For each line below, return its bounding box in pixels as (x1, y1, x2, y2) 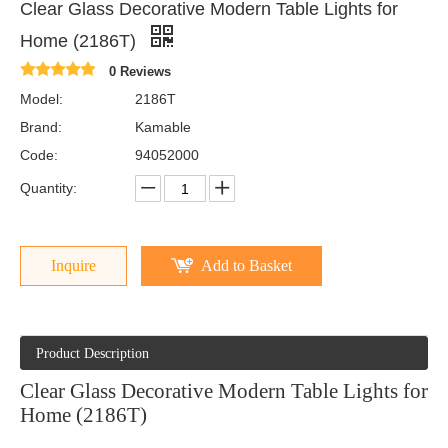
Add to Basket (201, 257, 292, 275)
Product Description (36, 346, 149, 362)
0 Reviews (109, 64, 171, 80)
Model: (20, 91, 63, 108)
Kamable (135, 119, 191, 136)
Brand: (20, 119, 62, 136)
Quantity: (20, 180, 77, 197)
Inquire (51, 257, 96, 275)
